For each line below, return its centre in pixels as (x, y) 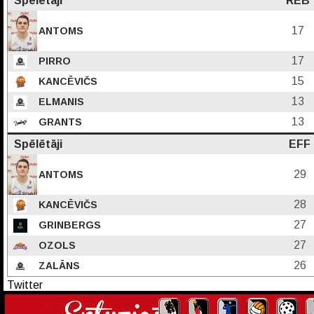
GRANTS (59, 122)
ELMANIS (60, 102)
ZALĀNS (58, 266)
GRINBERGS (68, 225)
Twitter (25, 285)
